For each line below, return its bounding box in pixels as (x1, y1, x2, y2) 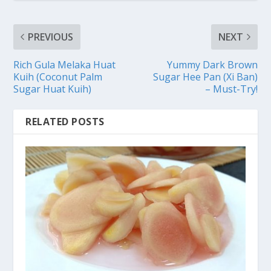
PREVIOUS (28, 30, 74, 44)
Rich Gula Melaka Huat (13, 57, 116, 71)
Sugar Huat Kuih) (13, 82, 92, 96)
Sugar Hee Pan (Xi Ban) (152, 70, 258, 83)
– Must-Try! (204, 82, 258, 96)
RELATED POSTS (25, 114, 105, 128)
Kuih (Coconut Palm (13, 70, 103, 83)
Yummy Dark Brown (166, 57, 258, 71)
